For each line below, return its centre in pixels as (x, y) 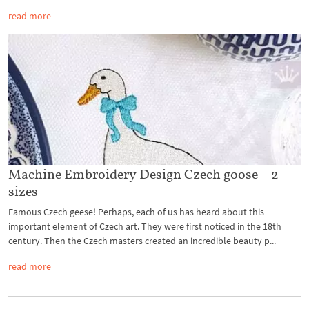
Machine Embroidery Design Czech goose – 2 (143, 173)
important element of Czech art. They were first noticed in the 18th (145, 226)
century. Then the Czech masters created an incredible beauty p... (142, 240)
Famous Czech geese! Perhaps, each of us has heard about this (136, 211)
